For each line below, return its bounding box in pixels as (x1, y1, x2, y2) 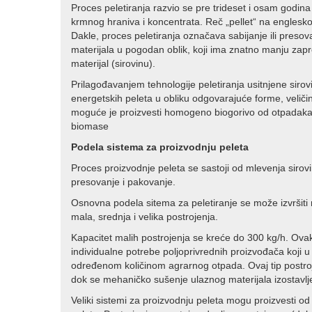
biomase (71, 120, 109, 132)
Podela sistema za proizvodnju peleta (71, 141, 249, 153)
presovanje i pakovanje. (71, 176, 175, 187)
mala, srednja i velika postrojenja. (71, 211, 218, 222)
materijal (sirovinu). (71, 58, 155, 69)
